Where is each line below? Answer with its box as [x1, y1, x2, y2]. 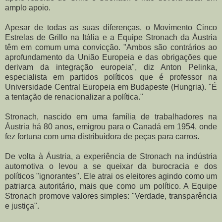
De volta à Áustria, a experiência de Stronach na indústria [5, 152, 217, 161]
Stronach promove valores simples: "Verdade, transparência [5, 191, 217, 200]
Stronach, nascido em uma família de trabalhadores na [5, 112, 217, 121]
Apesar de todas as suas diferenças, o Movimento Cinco [5, 23, 217, 32]
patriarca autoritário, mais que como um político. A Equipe [5, 181, 217, 190]
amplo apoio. [5, 3, 51, 12]
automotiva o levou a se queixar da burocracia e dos [5, 162, 217, 170]
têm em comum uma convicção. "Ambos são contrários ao [5, 43, 217, 52]
